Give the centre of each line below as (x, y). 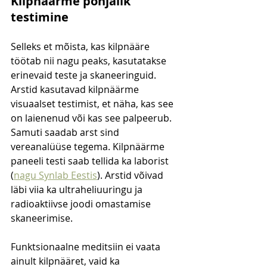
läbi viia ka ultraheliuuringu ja (78, 190)
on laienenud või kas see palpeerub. (92, 118)
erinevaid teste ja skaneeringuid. (85, 75)
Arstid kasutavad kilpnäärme (76, 90)
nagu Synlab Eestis (55, 176)
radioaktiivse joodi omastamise (82, 204)
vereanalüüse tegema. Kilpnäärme (89, 147)
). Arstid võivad (131, 176)
